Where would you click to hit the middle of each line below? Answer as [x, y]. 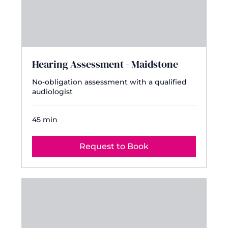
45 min [45, 120]
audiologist [53, 92]
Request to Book [114, 147]
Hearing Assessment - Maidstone [105, 64]
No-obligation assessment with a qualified [110, 82]
